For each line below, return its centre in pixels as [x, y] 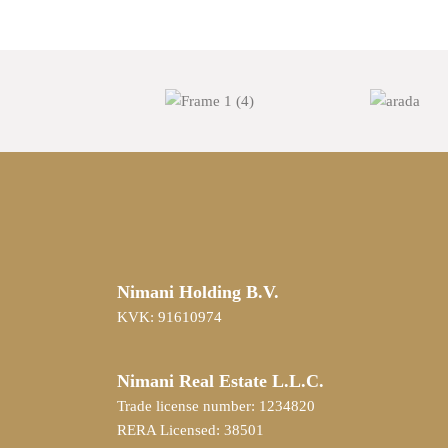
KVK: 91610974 [169, 316]
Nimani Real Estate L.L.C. [220, 380]
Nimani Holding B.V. [198, 291]
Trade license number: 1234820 [216, 405]
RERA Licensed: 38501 [190, 429]
